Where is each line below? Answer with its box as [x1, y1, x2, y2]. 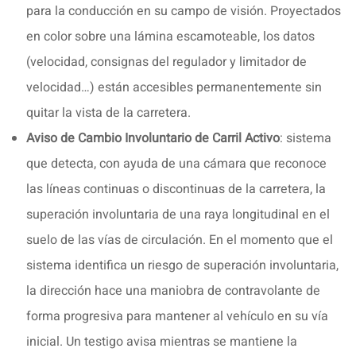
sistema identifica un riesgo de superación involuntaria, [26, 255, 339, 275]
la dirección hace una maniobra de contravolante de [26, 281, 320, 300]
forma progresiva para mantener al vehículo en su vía [26, 306, 328, 326]
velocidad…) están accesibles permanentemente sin [26, 77, 322, 97]
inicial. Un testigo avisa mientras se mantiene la [26, 331, 297, 351]
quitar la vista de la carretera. [26, 103, 191, 122]
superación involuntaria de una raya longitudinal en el [26, 204, 330, 224]
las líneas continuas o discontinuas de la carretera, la [26, 179, 326, 199]
